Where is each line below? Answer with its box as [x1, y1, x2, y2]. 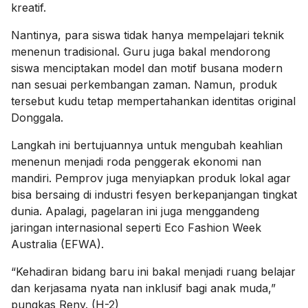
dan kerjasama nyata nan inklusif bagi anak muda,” [11, 280, 276, 295]
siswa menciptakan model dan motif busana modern [11, 60, 283, 75]
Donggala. [11, 110, 63, 124]
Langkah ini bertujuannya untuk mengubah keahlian [11, 137, 283, 152]
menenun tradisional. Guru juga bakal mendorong [11, 44, 270, 58]
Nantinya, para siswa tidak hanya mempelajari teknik [11, 27, 284, 42]
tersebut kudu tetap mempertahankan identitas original [11, 93, 296, 108]
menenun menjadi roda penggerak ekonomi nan [11, 154, 261, 168]
